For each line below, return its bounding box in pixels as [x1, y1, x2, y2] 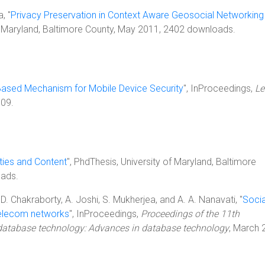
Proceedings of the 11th [141, 208, 240, 219]
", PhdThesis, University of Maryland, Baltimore [67, 156, 256, 167]
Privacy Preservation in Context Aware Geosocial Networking [11, 9, 264, 21]
